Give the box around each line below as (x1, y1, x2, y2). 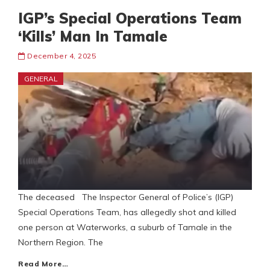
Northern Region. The (18, 237, 103, 248)
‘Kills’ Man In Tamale (18, 27, 168, 46)
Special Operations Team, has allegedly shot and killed (18, 207, 236, 218)
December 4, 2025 (27, 51, 96, 61)
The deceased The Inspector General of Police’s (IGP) (18, 192, 233, 203)
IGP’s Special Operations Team (18, 9, 242, 28)
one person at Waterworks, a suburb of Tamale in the (18, 222, 232, 233)
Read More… (18, 259, 68, 269)
